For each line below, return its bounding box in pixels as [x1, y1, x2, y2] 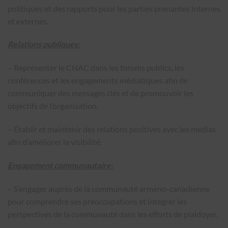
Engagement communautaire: [8, 160, 113, 170]
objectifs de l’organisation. [8, 101, 98, 111]
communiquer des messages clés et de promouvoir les [8, 88, 193, 98]
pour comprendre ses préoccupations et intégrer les [8, 196, 187, 206]
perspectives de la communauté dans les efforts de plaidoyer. [8, 209, 218, 219]
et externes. [8, 16, 48, 26]
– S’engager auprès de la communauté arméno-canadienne [8, 183, 210, 193]
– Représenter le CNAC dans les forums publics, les [8, 63, 184, 73]
